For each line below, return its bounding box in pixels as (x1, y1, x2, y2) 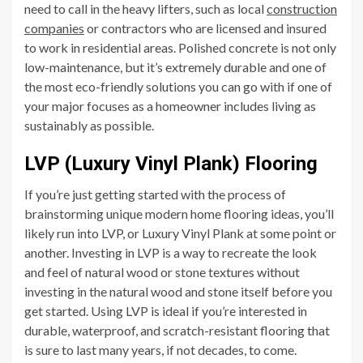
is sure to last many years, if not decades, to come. (24, 342, 297, 358)
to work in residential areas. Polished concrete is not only (24, 40, 336, 56)
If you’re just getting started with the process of (24, 186, 286, 203)
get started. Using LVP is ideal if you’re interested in (24, 303, 307, 319)
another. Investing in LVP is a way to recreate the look (24, 245, 317, 261)
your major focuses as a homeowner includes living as (24, 98, 316, 114)
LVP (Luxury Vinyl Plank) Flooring (24, 152, 318, 176)
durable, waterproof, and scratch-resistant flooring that (24, 322, 330, 339)
